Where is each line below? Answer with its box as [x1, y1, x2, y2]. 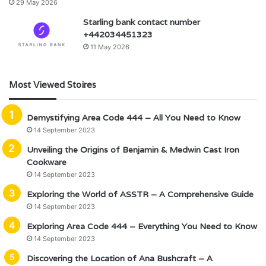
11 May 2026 [90, 43, 129, 52]
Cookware [27, 157, 66, 168]
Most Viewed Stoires [9, 79, 96, 91]
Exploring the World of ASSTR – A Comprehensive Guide [27, 189, 254, 200]
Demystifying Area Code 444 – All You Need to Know [27, 112, 240, 123]
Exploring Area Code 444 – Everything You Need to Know [27, 221, 257, 232]
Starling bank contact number [83, 17, 200, 28]
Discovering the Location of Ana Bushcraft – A [27, 253, 213, 264]
